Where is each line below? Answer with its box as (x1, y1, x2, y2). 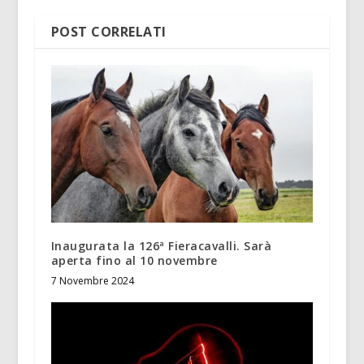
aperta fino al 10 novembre (50, 252, 218, 268)
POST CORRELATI (50, 23, 167, 41)
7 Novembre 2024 (50, 273, 134, 288)
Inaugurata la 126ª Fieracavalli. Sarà (50, 237, 272, 253)
